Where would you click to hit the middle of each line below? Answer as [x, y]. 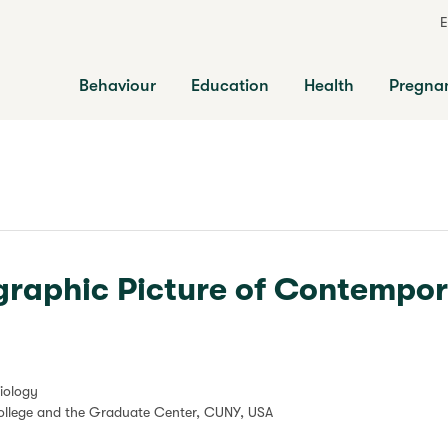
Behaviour [117, 85]
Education [230, 85]
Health [329, 85]
